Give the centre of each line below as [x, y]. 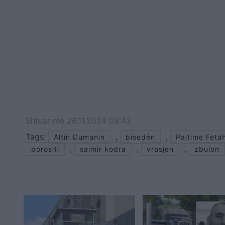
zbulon [207, 149]
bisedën [140, 137]
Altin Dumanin [79, 137]
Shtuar [39, 121]
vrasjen [160, 149]
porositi [45, 149]
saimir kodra [103, 149]
